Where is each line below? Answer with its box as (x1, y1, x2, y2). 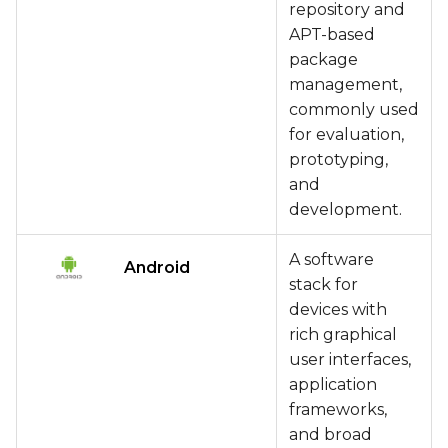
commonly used (289, 100, 419, 119)
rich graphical (289, 325, 397, 344)
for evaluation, (289, 125, 404, 144)
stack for (289, 275, 358, 294)
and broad (289, 425, 372, 444)
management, (289, 75, 402, 94)
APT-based (289, 25, 375, 44)
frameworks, (289, 400, 387, 419)
